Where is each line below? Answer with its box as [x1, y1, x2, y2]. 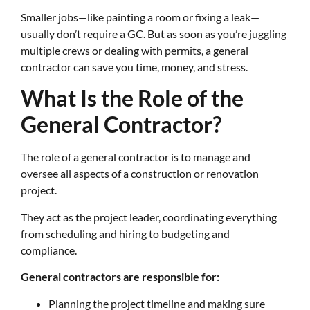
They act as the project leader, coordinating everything [21, 210, 277, 224]
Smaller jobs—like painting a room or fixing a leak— [21, 10, 259, 24]
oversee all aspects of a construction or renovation [21, 167, 259, 181]
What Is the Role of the [21, 84, 244, 112]
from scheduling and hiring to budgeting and [21, 226, 230, 240]
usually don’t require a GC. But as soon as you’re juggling [21, 26, 286, 40]
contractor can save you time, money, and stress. [21, 60, 248, 73]
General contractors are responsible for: [21, 270, 219, 284]
